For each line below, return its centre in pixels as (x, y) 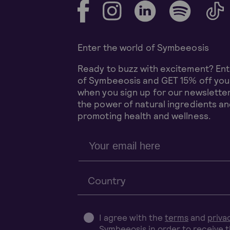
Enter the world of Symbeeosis (143, 48)
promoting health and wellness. (144, 116)
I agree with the (132, 218)
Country (107, 180)
